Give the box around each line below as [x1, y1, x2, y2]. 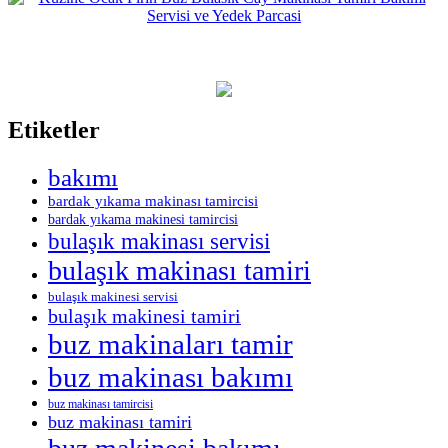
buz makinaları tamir [48, 327, 293, 360]
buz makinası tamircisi [48, 396, 153, 411]
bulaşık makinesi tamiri [48, 304, 241, 327]
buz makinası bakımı [48, 360, 293, 393]
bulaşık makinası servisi [48, 227, 270, 254]
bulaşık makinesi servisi [48, 288, 178, 304]
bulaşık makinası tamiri [48, 254, 311, 286]
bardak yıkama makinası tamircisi [48, 191, 258, 209]
